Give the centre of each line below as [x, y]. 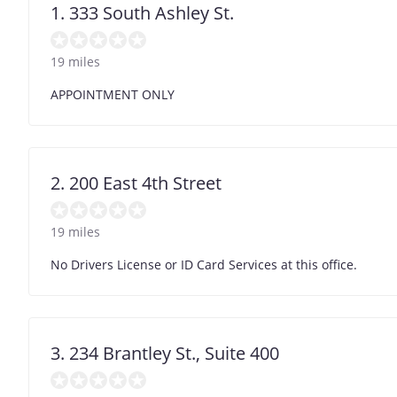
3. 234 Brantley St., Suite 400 [165, 353]
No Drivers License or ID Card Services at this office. [204, 264]
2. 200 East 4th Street [136, 183]
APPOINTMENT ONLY [113, 94]
